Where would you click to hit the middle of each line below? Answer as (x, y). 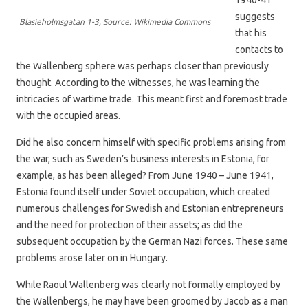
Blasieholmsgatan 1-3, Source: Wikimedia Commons (115, 21)
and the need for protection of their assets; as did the (130, 224)
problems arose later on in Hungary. (92, 257)
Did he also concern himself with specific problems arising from (151, 142)
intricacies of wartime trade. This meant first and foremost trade (152, 99)
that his (251, 33)
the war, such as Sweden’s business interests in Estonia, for (143, 158)
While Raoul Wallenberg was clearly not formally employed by (148, 284)
